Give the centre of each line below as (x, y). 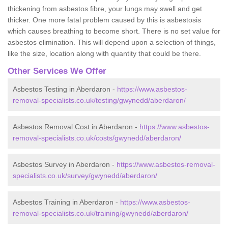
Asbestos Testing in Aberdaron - (65, 89)
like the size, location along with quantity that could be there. (104, 53)
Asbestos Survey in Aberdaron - (65, 164)
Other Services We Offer (57, 71)
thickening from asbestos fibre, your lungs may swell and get (105, 8)
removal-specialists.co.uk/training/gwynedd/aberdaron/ (101, 213)
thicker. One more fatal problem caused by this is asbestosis (104, 20)
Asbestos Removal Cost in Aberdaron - (76, 126)
